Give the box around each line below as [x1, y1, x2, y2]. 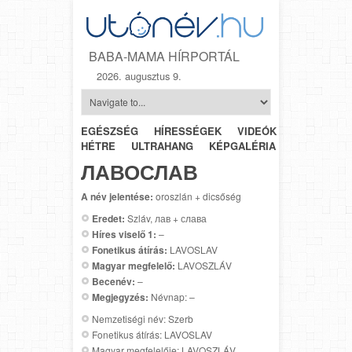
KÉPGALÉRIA [209, 137, 276, 153]
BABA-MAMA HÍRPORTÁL [89, 46, 240, 65]
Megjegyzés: [92, 289, 148, 304]
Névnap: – [148, 289, 195, 303]
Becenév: [92, 273, 135, 288]
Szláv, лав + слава [125, 211, 207, 225]
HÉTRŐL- [292, 123, 337, 138]
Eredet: [92, 211, 125, 225]
